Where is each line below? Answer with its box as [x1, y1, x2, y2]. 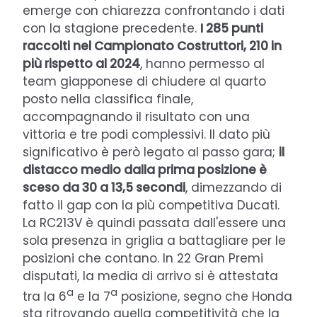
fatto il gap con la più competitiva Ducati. [23, 196, 279, 214]
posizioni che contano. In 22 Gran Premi [23, 249, 263, 267]
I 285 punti [200, 19, 263, 37]
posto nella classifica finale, [23, 90, 193, 108]
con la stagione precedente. [23, 19, 200, 37]
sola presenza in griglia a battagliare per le [23, 231, 286, 249]
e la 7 [74, 287, 110, 305]
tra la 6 [23, 287, 67, 305]
